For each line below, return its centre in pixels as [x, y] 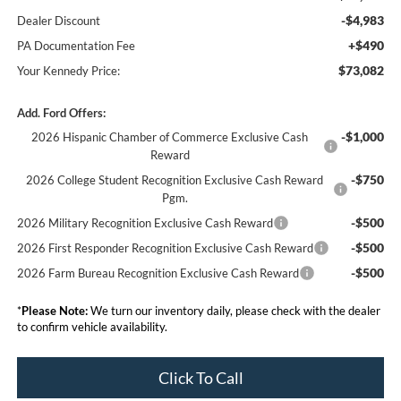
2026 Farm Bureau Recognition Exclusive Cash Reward [158, 273]
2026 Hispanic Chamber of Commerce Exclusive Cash [170, 137]
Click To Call [200, 377]
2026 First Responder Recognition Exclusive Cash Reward [165, 247]
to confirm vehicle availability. [92, 326]
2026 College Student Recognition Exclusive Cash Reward [175, 179]
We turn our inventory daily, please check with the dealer [234, 310]
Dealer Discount [58, 20]
